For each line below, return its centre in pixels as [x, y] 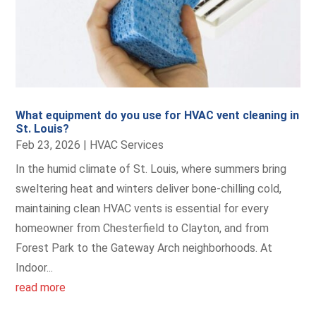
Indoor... [35, 267]
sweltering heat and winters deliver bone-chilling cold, [149, 188]
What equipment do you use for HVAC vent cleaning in [158, 115]
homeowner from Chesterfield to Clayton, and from [142, 228]
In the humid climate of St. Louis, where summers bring [151, 169]
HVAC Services [127, 145]
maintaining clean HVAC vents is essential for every [142, 208]
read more [41, 287]
